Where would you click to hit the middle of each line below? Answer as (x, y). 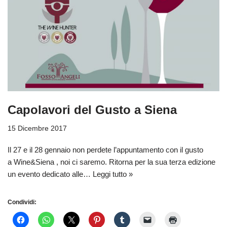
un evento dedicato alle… (50, 174)
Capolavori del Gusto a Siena (92, 109)
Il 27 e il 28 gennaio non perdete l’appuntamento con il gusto (105, 149)
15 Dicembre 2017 (37, 128)
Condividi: (22, 202)
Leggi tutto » (113, 174)
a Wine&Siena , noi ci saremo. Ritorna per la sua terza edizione (111, 162)
